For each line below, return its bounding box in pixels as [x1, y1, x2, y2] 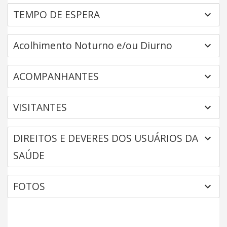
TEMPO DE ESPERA [13, 8, 100, 21]
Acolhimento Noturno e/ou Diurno [13, 39, 172, 52]
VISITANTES [13, 100, 67, 114]
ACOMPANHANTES [13, 69, 99, 83]
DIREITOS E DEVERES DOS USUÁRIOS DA [13, 131, 198, 145]
